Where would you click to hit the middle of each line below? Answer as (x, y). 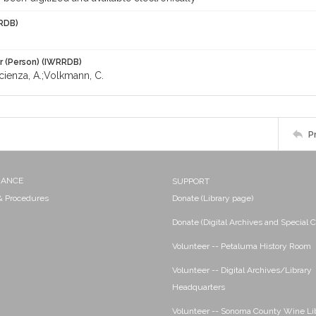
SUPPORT (191, 181)
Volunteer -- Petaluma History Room (242, 246)
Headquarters (199, 287)
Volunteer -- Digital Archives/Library (242, 270)
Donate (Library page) (213, 198)
